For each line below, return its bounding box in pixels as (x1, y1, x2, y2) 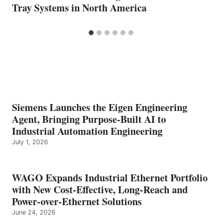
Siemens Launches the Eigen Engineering (12, 100, 187, 115)
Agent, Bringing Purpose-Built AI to (12, 112, 166, 127)
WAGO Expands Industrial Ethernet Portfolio (12, 170, 208, 185)
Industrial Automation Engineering (12, 124, 163, 139)
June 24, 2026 (12, 209, 55, 217)
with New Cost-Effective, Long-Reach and (12, 182, 188, 197)
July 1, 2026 (12, 138, 48, 146)
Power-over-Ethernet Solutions (12, 194, 142, 209)
